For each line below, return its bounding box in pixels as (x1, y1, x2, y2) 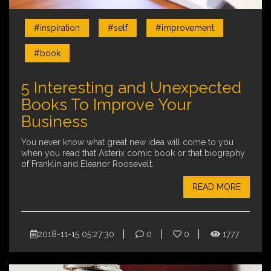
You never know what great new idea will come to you (21, 137, 233, 148)
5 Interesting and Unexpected (21, 79, 241, 97)
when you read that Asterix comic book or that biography (21, 148, 245, 158)
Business (21, 113, 88, 131)
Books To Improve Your (21, 96, 191, 114)
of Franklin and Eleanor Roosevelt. (21, 159, 154, 169)
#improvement (155, 23, 214, 33)
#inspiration (34, 23, 80, 33)
